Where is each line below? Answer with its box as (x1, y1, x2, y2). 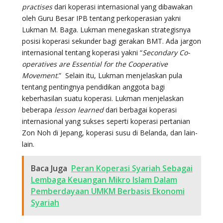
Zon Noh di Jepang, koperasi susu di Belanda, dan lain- (21, 127, 198, 137)
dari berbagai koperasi (103, 105, 177, 114)
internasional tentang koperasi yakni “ (21, 47, 142, 57)
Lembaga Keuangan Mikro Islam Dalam (30, 174, 177, 185)
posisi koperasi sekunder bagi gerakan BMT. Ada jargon (21, 36, 201, 46)
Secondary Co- (142, 47, 190, 57)
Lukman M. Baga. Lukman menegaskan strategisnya (21, 24, 191, 34)
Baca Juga (30, 162, 67, 174)
